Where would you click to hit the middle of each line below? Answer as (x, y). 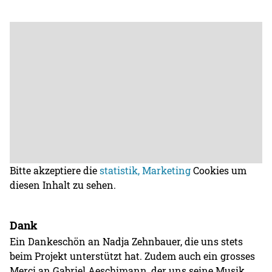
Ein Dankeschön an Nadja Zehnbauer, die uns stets (127, 242)
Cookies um (219, 171)
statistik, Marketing (145, 171)
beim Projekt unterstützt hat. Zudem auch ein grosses (133, 256)
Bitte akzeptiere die (55, 171)
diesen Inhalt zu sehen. (63, 185)
